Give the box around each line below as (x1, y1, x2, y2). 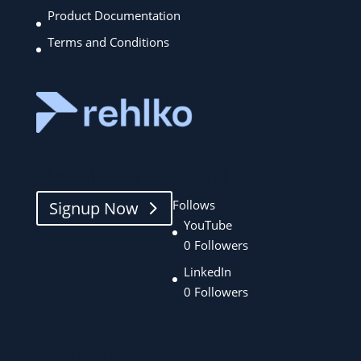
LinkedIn (183, 263, 231, 280)
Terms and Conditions (47, 33, 169, 50)
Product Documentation (47, 7, 180, 24)
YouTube (183, 217, 232, 234)
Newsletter (35, 162, 143, 192)
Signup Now (48, 197, 139, 220)
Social (172, 162, 229, 192)
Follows (172, 197, 215, 214)
